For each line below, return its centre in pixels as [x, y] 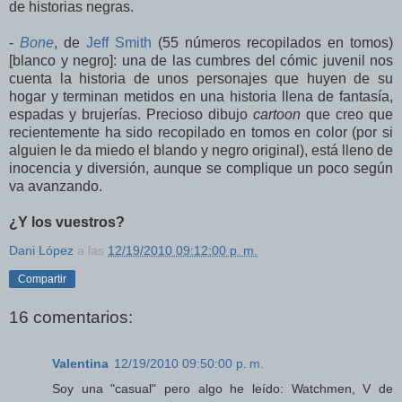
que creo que [347, 115]
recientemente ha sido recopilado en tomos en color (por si [201, 133]
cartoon [277, 115]
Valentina [80, 364]
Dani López [41, 251]
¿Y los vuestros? [67, 223]
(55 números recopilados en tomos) [272, 43]
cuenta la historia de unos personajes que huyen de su [201, 79]
